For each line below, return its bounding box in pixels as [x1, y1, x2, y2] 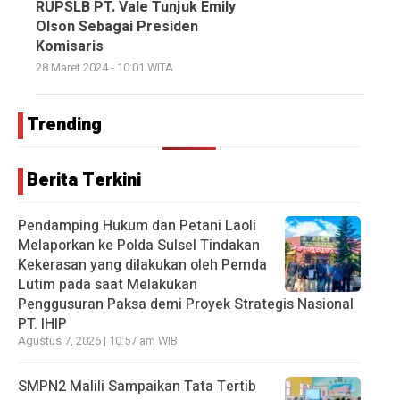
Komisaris [36, 36, 104, 58]
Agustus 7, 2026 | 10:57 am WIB [18, 333, 178, 350]
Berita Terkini [27, 167, 141, 194]
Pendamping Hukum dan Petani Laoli [18, 215, 256, 237]
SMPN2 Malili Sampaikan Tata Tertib [18, 376, 256, 398]
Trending [27, 112, 102, 138]
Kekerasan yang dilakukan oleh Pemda [18, 254, 267, 277]
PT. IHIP [18, 313, 67, 336]
